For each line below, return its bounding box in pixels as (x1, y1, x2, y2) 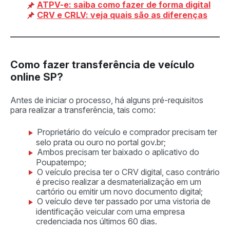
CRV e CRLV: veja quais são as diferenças (37, 9, 207, 20)
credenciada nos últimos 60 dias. (36, 216, 159, 226)
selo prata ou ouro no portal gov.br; (36, 137, 168, 147)
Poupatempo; (36, 157, 88, 167)
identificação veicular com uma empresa (36, 206, 185, 217)
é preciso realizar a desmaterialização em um (36, 177, 201, 187)
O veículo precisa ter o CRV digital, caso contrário (37, 166, 220, 177)
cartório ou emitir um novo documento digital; (36, 186, 205, 197)
